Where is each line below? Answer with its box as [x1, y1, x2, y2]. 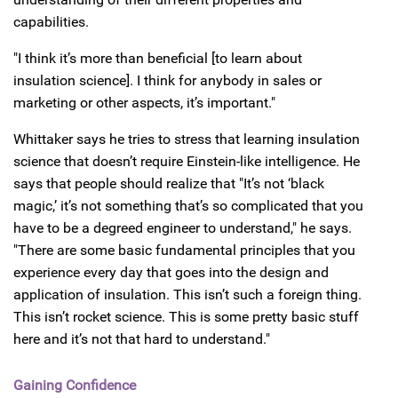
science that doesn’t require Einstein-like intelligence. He [13, 153, 360, 171]
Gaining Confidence [13, 376, 136, 394]
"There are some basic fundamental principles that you [13, 242, 355, 259]
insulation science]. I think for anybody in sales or [13, 72, 322, 90]
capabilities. [13, 13, 89, 31]
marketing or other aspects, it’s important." [13, 94, 275, 112]
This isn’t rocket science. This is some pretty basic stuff [13, 308, 359, 326]
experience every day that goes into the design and [13, 264, 329, 282]
